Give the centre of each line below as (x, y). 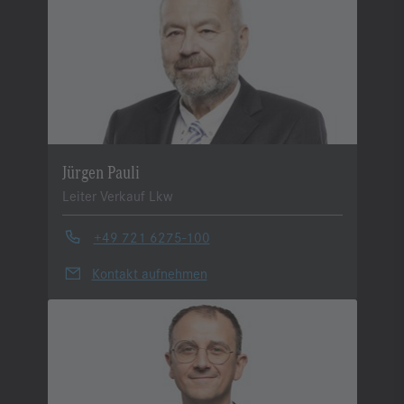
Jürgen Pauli (101, 170)
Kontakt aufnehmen (149, 272)
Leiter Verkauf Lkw (117, 195)
